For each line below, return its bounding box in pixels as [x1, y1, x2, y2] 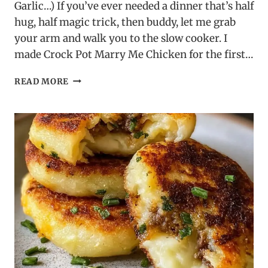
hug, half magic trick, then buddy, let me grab [14, 15, 236, 29]
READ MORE [14, 76, 69, 87]
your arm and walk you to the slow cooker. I [14, 31, 227, 45]
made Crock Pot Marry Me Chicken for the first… [14, 47, 253, 61]
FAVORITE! [68, 186, 117, 197]
